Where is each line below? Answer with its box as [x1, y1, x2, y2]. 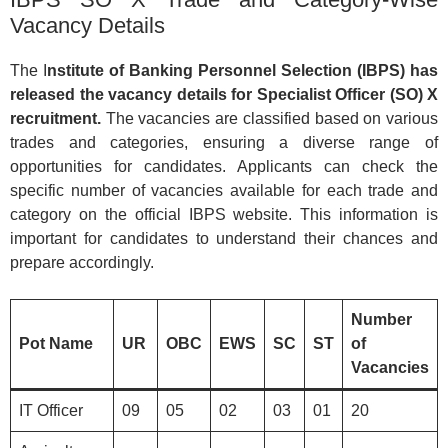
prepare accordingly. [10, 253, 154, 271]
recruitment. [10, 109, 101, 127]
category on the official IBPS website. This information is [10, 205, 438, 223]
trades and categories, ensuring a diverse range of [10, 133, 438, 151]
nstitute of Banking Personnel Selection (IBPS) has [47, 61, 438, 79]
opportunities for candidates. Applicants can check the [10, 157, 438, 175]
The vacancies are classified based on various [101, 109, 438, 127]
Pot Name [19, 334, 93, 352]
